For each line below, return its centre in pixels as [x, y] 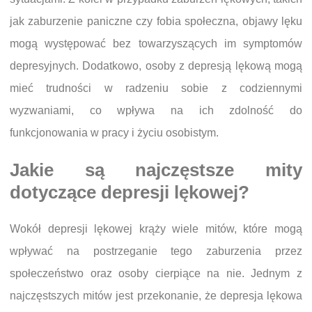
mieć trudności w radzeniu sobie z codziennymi [156, 88]
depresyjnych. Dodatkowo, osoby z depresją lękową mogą [156, 65]
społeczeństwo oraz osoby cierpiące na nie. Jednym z [156, 273]
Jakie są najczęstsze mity [156, 170]
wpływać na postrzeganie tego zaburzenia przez [156, 251]
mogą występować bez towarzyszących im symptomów [156, 43]
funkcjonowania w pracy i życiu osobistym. [114, 132]
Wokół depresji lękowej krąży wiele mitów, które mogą [156, 229]
